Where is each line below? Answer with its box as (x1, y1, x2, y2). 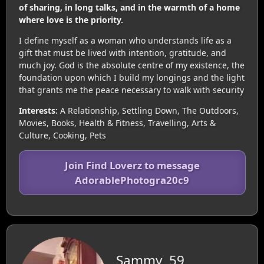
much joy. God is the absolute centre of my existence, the (18, 59, 245, 71)
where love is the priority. (18, 14, 123, 25)
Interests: (18, 104, 58, 116)
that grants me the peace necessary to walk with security (18, 84, 244, 95)
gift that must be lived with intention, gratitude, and (18, 47, 226, 58)
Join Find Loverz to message (64, 158, 200, 172)
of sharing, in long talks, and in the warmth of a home (18, 1, 240, 13)
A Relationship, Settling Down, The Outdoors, (57, 104, 239, 116)
